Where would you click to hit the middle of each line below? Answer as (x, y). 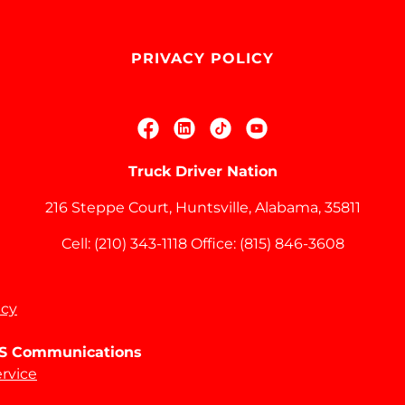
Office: (213, 244)
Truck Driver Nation (202, 171)
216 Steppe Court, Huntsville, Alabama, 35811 (202, 207)
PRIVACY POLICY (202, 58)
